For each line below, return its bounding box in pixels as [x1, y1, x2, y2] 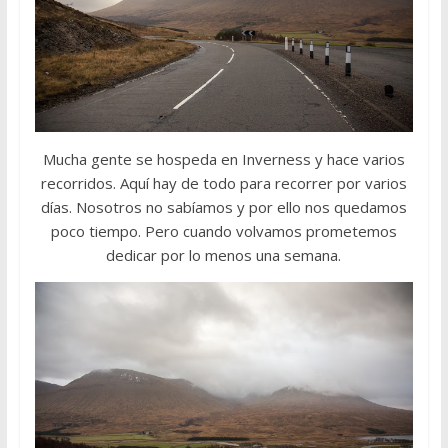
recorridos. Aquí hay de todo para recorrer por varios [40, 173, 407, 194]
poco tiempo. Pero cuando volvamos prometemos [50, 221, 397, 242]
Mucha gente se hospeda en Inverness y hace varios [42, 149, 405, 170]
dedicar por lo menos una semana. [106, 245, 342, 266]
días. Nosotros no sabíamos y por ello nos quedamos [40, 197, 407, 218]
